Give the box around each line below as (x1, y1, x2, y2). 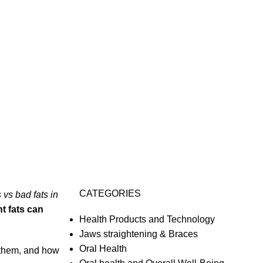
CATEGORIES (79, 188, 141, 198)
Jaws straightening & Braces (79, 229, 198, 239)
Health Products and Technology (79, 214, 215, 224)
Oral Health (79, 244, 127, 254)
